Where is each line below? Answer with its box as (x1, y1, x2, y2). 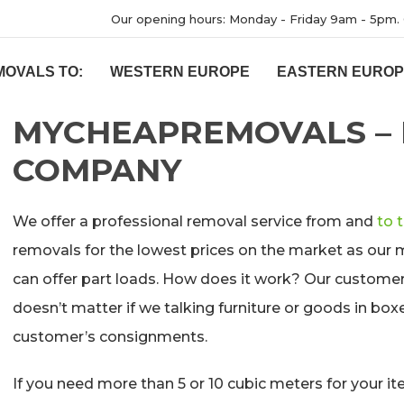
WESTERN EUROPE (110, 64, 250, 79)
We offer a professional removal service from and (13, 213, 377, 230)
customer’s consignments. (13, 328, 207, 345)
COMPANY (13, 151, 182, 189)
